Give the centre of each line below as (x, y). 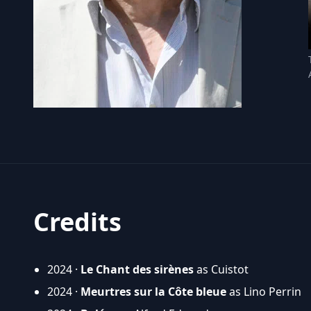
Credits (77, 221)
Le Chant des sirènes (137, 269)
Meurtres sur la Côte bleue (153, 291)
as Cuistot (221, 269)
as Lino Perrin (264, 291)
